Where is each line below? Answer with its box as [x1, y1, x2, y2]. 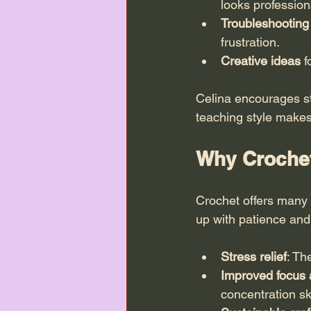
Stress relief [221, 249, 287, 264]
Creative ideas [221, 53, 301, 68]
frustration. [221, 34, 280, 49]
